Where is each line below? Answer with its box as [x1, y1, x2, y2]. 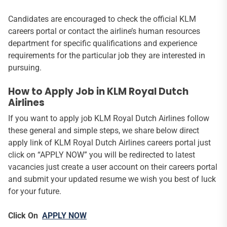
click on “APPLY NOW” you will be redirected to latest [8, 149, 195, 160]
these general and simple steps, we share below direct [8, 125, 199, 135]
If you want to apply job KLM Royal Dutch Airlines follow [8, 113, 209, 123]
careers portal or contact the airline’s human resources [8, 26, 200, 36]
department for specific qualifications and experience [8, 38, 197, 48]
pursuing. [8, 62, 42, 72]
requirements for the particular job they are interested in [8, 50, 205, 60]
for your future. [8, 186, 61, 196]
